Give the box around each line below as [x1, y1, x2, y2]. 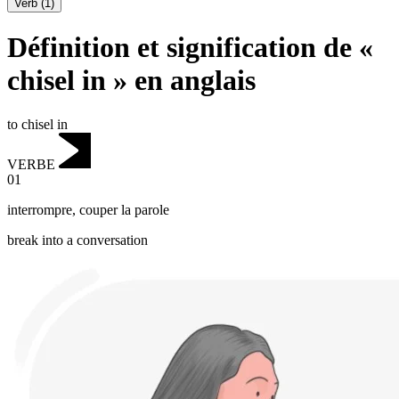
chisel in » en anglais [7, 64, 256, 97]
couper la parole [79, 202, 169, 218]
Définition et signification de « [7, 31, 373, 64]
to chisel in [7, 116, 68, 132]
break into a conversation [7, 232, 148, 248]
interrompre [7, 202, 72, 218]
